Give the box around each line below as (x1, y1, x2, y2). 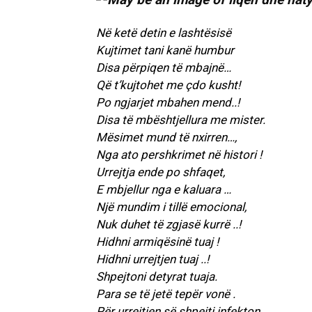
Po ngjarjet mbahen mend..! (96, 95, 240, 110)
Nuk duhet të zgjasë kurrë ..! (96, 217, 241, 232)
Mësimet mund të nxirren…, (96, 130, 237, 145)
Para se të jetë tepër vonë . (96, 287, 235, 302)
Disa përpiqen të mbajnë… (96, 61, 231, 75)
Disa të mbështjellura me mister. (96, 113, 265, 127)
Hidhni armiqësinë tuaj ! (96, 235, 219, 249)
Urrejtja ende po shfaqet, (96, 165, 225, 180)
